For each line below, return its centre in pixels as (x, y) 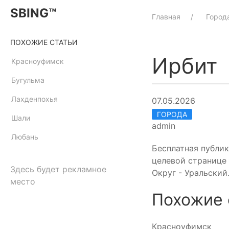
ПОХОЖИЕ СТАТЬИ (44, 42)
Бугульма (28, 80)
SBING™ (33, 13)
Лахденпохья (35, 99)
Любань (25, 137)
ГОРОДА (172, 114)
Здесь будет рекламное (58, 169)
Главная (166, 17)
